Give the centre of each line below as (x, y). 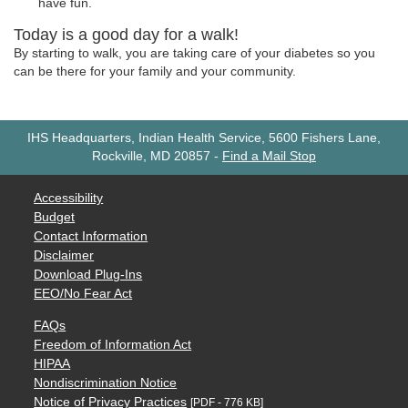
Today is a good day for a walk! (126, 34)
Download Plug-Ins (88, 275)
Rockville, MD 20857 (151, 157)
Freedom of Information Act (113, 345)
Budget (55, 218)
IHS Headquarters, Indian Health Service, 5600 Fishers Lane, (204, 138)
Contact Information (91, 237)
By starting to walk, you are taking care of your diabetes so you (194, 53)
